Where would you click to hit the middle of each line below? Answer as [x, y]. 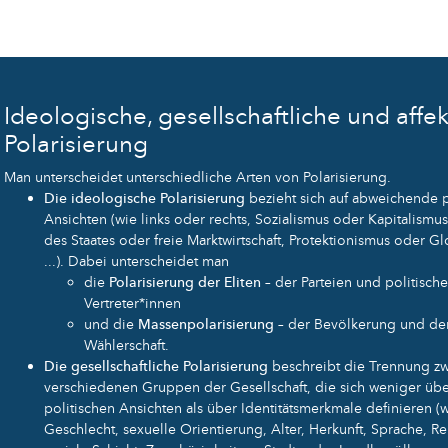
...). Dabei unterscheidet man [136, 262]
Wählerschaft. [126, 346]
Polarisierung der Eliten [185, 283]
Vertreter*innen [132, 304]
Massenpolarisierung [206, 325]
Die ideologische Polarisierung [146, 199]
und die [111, 325]
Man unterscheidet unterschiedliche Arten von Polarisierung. [197, 178]
